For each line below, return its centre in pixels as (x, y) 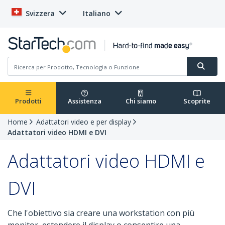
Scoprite (197, 101)
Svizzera (40, 13)
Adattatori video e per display (84, 122)
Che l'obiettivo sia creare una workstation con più (101, 213)
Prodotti (28, 101)
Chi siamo (141, 101)
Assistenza (84, 101)
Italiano (97, 13)
